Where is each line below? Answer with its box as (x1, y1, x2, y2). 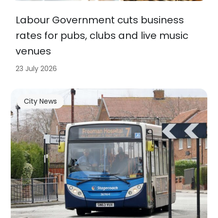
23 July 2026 (16, 63, 57, 73)
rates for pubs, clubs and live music (16, 28, 189, 42)
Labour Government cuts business (16, 13, 184, 27)
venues (16, 44, 52, 58)
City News (23, 96, 57, 107)
